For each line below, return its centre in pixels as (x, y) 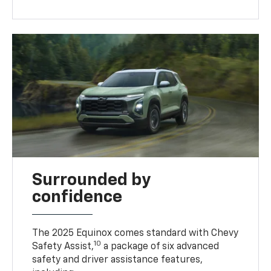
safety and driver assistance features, (118, 260)
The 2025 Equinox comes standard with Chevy (135, 233)
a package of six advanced (160, 247)
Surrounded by (92, 180)
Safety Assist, (63, 247)
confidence (77, 197)
